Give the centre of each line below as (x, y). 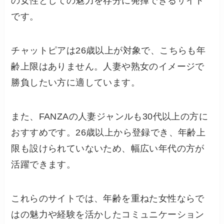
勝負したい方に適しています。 (76, 83)
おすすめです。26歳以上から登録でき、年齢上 (108, 132)
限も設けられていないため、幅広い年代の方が (108, 148)
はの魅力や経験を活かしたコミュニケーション (108, 214)
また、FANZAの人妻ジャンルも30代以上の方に (110, 116)
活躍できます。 (43, 164)
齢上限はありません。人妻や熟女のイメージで (108, 67)
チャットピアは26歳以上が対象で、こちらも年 (108, 51)
